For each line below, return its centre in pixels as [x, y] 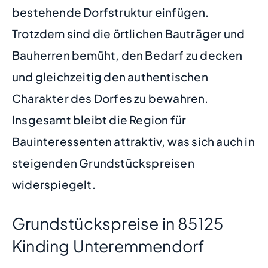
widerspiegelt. [54, 184]
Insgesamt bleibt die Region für [99, 119]
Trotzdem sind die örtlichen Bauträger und [129, 33]
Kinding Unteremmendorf [108, 246]
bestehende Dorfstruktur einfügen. [111, 12]
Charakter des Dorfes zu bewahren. [110, 98]
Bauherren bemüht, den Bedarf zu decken [127, 55]
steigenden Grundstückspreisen [103, 162]
